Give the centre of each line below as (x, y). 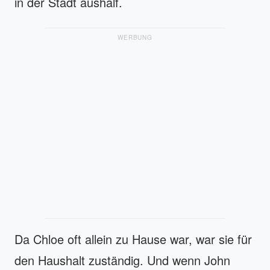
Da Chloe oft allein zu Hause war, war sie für (133, 239)
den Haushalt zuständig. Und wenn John (122, 260)
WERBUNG (135, 37)
